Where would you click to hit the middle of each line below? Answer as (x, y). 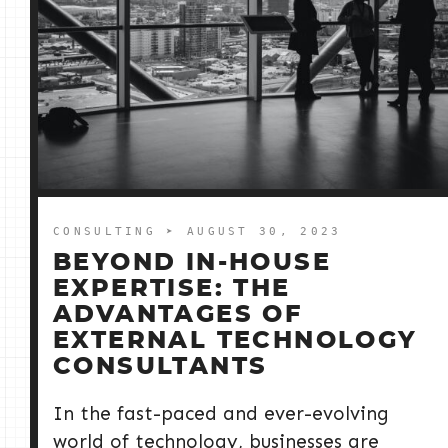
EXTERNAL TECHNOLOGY (235, 341)
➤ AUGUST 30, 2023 (254, 232)
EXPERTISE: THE (172, 289)
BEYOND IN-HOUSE (192, 263)
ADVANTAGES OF (178, 315)
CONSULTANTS (160, 367)
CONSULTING (110, 232)
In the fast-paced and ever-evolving (221, 414)
